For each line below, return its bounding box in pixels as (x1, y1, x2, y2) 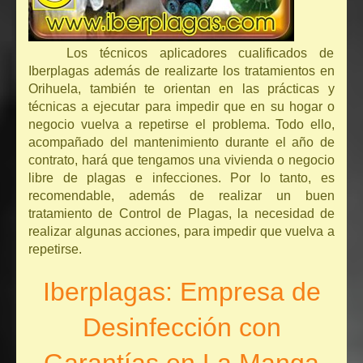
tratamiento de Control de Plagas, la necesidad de (28, 207, 335, 221)
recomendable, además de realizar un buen (28, 189, 335, 203)
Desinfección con (82, 313, 281, 343)
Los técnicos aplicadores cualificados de (66, 46, 335, 61)
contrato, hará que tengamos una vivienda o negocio (28, 153, 335, 168)
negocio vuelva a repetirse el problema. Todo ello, (28, 117, 335, 132)
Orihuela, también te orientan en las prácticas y (28, 82, 335, 96)
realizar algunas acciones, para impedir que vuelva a (28, 224, 335, 239)
